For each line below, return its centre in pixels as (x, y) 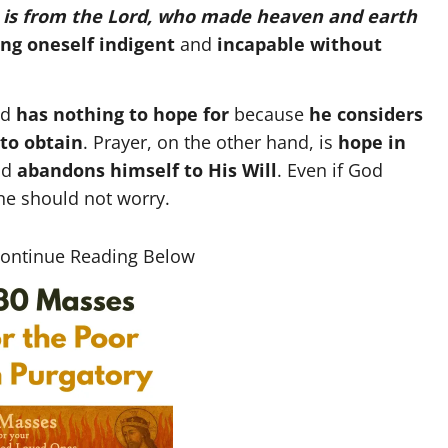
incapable (261, 44)
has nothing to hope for (122, 113)
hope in (372, 141)
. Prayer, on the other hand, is (210, 141)
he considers (366, 113)
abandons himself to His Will (147, 169)
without (346, 44)
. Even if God (330, 169)
